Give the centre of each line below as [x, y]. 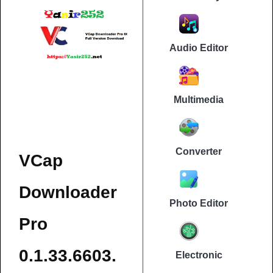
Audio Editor [199, 48]
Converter [199, 152]
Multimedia [199, 100]
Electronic [199, 255]
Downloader [68, 192]
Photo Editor [199, 204]
